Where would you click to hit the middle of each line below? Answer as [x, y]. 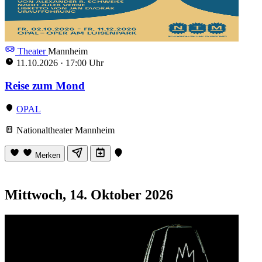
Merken [48, 156]
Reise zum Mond [45, 85]
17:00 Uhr [83, 63]
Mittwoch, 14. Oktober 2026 [89, 195]
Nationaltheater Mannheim [64, 130]
